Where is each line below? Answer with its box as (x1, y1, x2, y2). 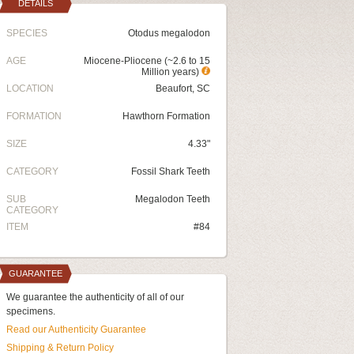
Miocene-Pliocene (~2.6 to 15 (84, 55, 210, 66)
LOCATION (6, 83, 54, 94)
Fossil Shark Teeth (131, 166, 210, 177)
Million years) (141, 66, 201, 77)
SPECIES (6, 28, 47, 39)
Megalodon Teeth (135, 194, 210, 205)
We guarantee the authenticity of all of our (6, 292, 184, 303)
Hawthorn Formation (122, 111, 210, 122)
